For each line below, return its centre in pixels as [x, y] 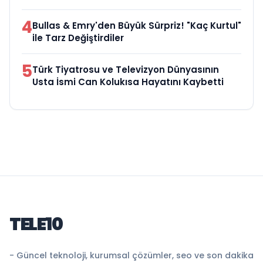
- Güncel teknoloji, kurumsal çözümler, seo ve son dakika [131, 255]
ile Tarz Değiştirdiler [78, 38]
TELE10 [36, 224]
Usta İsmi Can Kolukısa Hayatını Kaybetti [128, 82]
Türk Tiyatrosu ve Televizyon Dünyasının [126, 69]
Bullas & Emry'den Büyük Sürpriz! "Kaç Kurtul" [137, 25]
